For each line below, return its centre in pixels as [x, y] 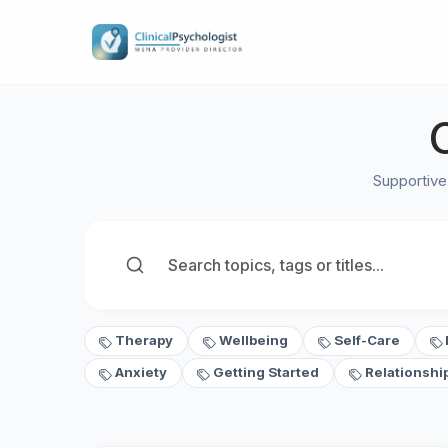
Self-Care [366, 340]
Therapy [143, 340]
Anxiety [140, 372]
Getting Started [265, 372]
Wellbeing [253, 340]
